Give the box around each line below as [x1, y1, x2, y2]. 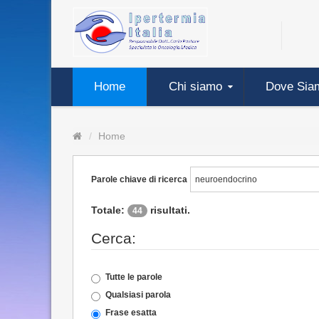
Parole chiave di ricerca [91, 174, 187, 184]
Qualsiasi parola [105, 290, 171, 300]
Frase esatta [105, 308, 157, 318]
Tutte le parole [105, 272, 162, 282]
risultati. [147, 204, 190, 216]
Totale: [91, 204, 127, 216]
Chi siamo [169, 80, 222, 93]
